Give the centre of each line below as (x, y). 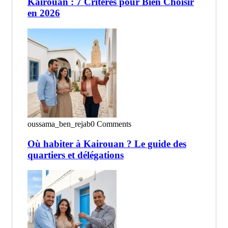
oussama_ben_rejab (59, 124)
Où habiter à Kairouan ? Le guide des (107, 144)
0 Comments (111, 124)
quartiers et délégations (76, 155)
